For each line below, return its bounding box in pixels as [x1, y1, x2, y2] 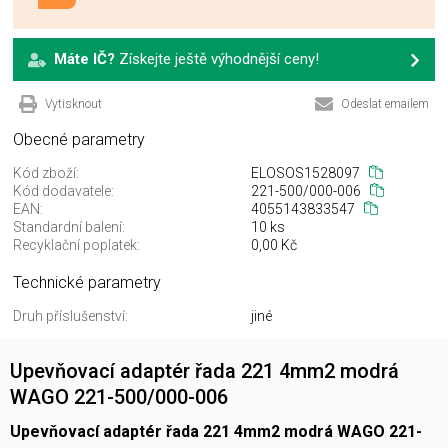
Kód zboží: [13, 165, 79, 182]
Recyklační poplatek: [13, 237, 140, 254]
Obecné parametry [13, 130, 145, 150]
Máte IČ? [54, 50, 115, 69]
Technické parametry [13, 273, 161, 293]
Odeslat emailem [341, 97, 429, 112]
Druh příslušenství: [13, 308, 128, 325]
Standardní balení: [13, 219, 125, 236]
